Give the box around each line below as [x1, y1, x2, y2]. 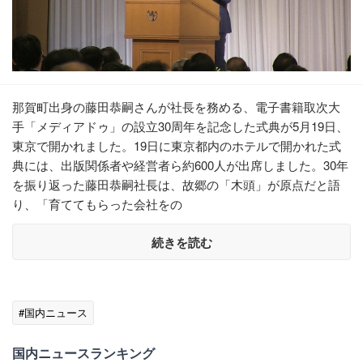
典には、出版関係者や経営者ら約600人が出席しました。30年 [12, 156, 348, 174]
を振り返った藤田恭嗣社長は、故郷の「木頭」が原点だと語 [12, 176, 340, 194]
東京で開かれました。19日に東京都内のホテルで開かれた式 [12, 137, 341, 155]
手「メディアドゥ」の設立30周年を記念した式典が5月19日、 [12, 117, 348, 135]
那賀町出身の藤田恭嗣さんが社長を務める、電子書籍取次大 [12, 98, 340, 116]
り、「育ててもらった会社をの [12, 195, 182, 213]
